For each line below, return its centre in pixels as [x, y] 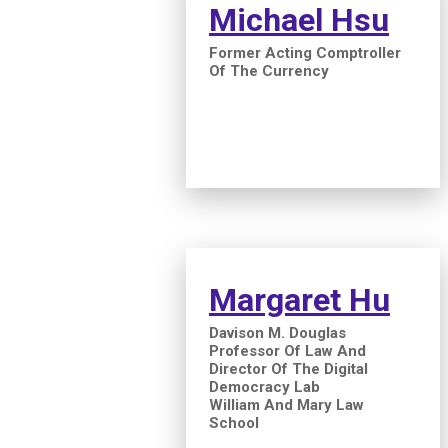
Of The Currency [269, 70]
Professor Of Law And [287, 350]
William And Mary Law [286, 404]
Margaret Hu [299, 299]
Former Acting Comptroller [305, 52]
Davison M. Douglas [277, 332]
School [234, 422]
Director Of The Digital [288, 368]
